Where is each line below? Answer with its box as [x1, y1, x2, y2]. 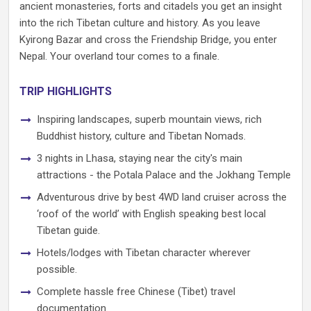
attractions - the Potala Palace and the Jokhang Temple [37, 169, 291, 181]
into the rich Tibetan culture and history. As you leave [19, 17, 260, 29]
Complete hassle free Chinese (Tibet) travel [37, 285, 235, 298]
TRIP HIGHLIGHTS [19, 85, 112, 98]
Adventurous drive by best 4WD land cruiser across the [37, 191, 287, 203]
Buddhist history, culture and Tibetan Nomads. [37, 130, 246, 142]
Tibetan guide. [37, 224, 100, 237]
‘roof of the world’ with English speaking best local [37, 208, 266, 220]
